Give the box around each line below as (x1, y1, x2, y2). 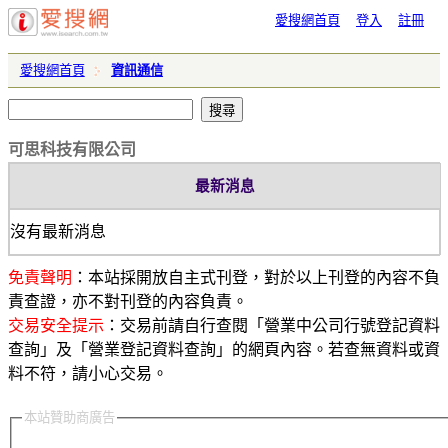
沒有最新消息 (10, 223, 106, 241)
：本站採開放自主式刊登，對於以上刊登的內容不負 (72, 269, 440, 287)
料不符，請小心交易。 (8, 365, 168, 383)
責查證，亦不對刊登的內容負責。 (8, 293, 248, 311)
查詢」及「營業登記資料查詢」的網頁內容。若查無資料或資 (8, 341, 440, 359)
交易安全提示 (8, 317, 104, 335)
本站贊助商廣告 (24, 409, 115, 425)
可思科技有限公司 (8, 141, 136, 159)
